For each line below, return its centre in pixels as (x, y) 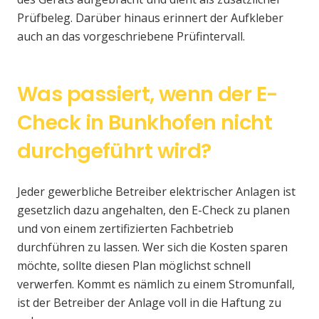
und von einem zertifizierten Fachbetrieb (125, 229)
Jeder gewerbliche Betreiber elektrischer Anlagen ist (156, 192)
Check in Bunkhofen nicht (145, 123)
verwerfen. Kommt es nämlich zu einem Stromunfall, (156, 284)
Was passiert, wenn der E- (148, 94)
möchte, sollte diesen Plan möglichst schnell (134, 266)
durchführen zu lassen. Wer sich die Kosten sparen (152, 247)
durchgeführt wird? (114, 151)
